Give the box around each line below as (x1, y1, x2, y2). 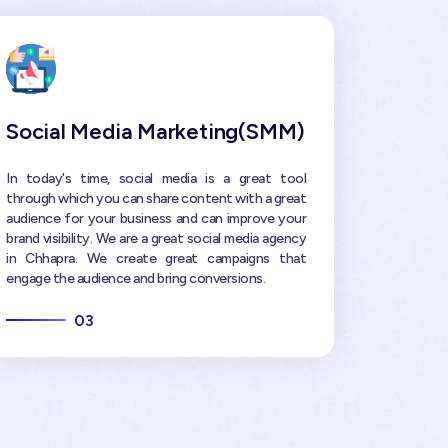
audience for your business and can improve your (6, 210, 306, 228)
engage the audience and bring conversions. (6, 270, 265, 288)
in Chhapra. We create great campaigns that (6, 250, 306, 268)
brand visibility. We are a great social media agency (6, 230, 306, 248)
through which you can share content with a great (6, 190, 306, 208)
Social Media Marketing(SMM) (6, 117, 306, 145)
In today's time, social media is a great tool (6, 170, 306, 188)
